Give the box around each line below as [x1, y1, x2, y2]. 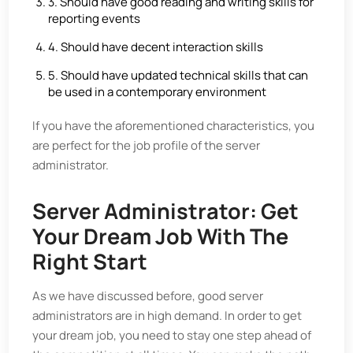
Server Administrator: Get [32, 196, 299, 225]
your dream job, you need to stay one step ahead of [32, 327, 312, 344]
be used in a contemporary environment [48, 84, 267, 100]
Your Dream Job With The [32, 221, 289, 251]
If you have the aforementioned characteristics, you [32, 117, 315, 134]
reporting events [48, 10, 141, 27]
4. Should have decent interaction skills [48, 39, 264, 55]
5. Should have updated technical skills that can [48, 67, 309, 84]
